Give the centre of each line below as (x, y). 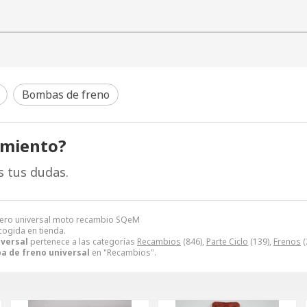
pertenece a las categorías (83, 241)
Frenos (287, 241)
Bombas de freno (66, 94)
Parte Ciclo (227, 241)
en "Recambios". (123, 252)
